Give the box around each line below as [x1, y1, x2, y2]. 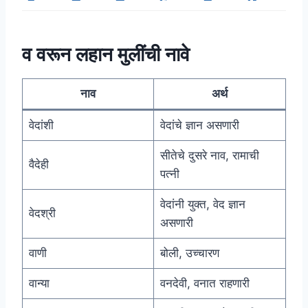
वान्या [28, 276, 49, 291]
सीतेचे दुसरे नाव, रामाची [159, 148, 259, 163]
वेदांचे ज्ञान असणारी [159, 118, 239, 133]
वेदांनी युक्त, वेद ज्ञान [159, 197, 245, 212]
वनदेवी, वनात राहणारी [159, 276, 253, 291]
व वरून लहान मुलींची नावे [22, 43, 190, 67]
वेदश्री [28, 206, 56, 221]
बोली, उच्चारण [159, 246, 219, 261]
